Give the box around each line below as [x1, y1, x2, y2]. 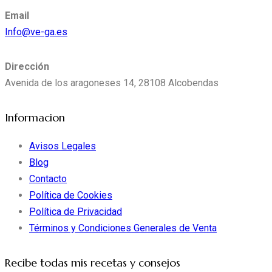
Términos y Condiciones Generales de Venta [29, 222, 217, 234]
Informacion [5, 111, 65, 125]
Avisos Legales [29, 140, 96, 152]
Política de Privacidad [29, 205, 122, 217]
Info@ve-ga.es [5, 26, 67, 38]
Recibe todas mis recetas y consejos [5, 256, 180, 270]
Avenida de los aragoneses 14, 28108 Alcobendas [5, 77, 219, 89]
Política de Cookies [29, 189, 112, 201]
